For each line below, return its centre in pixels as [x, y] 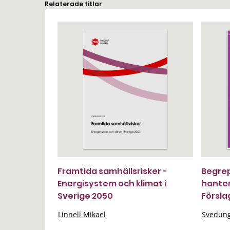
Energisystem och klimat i [112, 184]
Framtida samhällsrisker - [112, 171]
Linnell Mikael [82, 214]
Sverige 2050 [85, 196]
